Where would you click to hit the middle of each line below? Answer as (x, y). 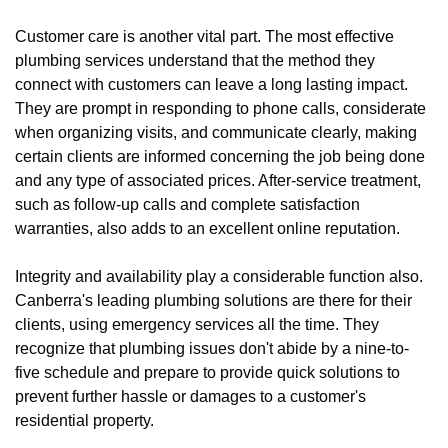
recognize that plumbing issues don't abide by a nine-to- (212, 348)
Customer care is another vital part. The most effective (204, 36)
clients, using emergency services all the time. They (197, 324)
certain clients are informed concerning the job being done (220, 156)
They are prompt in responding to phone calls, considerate (220, 108)
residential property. (84, 420)
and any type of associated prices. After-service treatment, (218, 180)
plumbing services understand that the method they (195, 60)
